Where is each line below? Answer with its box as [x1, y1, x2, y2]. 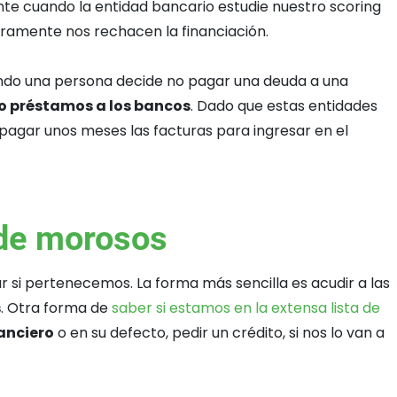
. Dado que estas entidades [191, 96, 378, 116]
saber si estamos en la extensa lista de [112, 298, 380, 318]
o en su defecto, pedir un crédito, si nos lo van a [54, 323, 385, 343]
